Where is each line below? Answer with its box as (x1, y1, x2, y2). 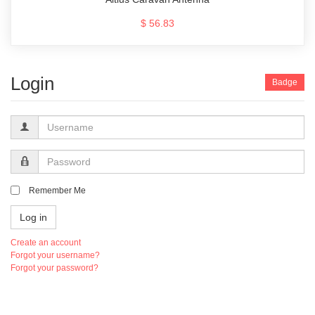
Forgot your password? (11, 263, 98, 274)
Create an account (11, 238, 81, 248)
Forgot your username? (11, 250, 100, 261)
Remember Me (29, 186, 86, 196)
